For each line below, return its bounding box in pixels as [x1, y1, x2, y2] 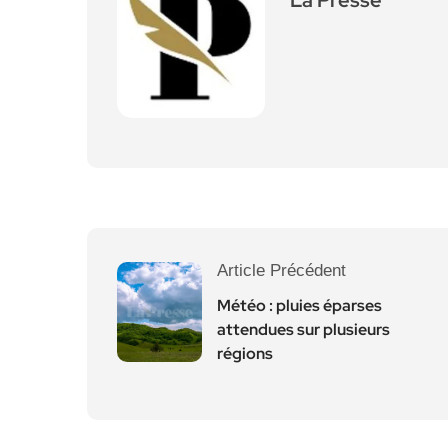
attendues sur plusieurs [217, 319, 390, 340]
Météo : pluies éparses [217, 295, 382, 316]
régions [217, 343, 273, 364]
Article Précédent [217, 261, 346, 280]
